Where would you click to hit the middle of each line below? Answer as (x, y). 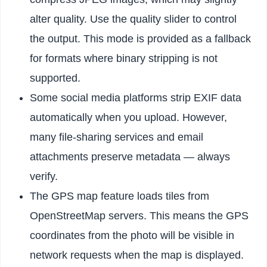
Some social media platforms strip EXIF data (136, 98)
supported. (55, 78)
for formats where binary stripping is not (124, 59)
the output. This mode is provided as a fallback (141, 39)
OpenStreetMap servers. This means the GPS (139, 216)
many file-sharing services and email (117, 137)
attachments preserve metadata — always (130, 157)
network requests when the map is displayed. (137, 255)
